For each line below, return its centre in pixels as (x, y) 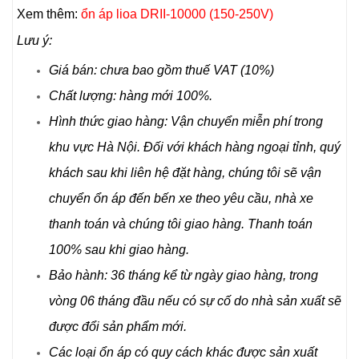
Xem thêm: (49, 14)
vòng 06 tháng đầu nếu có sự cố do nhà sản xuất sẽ (195, 301)
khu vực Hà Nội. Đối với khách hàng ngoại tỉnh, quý (195, 147)
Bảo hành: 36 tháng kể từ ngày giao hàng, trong (184, 275)
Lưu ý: (34, 40)
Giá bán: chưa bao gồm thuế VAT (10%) (161, 70)
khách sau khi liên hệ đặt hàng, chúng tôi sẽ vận (185, 172)
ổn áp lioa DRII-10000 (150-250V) (177, 14)
